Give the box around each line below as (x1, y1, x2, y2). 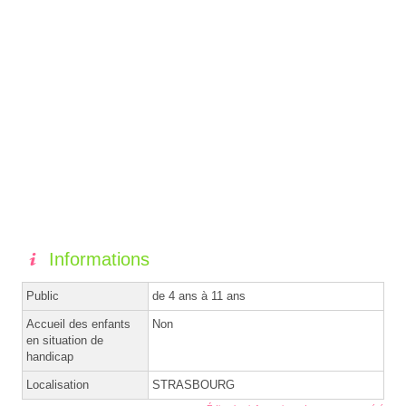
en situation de (26, 333, 103, 348)
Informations (49, 249, 150, 270)
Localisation (26, 378, 89, 392)
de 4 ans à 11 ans (152, 289, 246, 304)
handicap (26, 350, 73, 364)
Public (26, 289, 59, 304)
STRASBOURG (152, 378, 235, 392)
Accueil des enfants (26, 317, 130, 332)
